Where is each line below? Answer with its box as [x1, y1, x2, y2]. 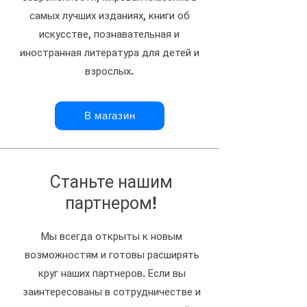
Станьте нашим [49, 171, 173, 192]
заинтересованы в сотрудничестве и [23, 285, 201, 298]
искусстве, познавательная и [39, 27, 180, 40]
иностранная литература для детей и [19, 46, 199, 59]
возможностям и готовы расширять [24, 248, 199, 261]
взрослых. [85, 64, 134, 77]
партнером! [65, 193, 157, 213]
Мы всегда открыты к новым [41, 230, 182, 243]
